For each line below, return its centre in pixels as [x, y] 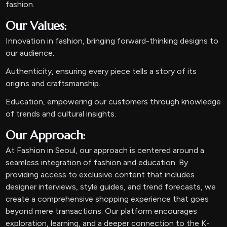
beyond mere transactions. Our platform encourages [102, 211]
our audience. [30, 53]
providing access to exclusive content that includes [100, 175]
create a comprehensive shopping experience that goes [107, 199]
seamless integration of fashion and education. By [97, 162]
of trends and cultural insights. [61, 114]
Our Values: [36, 26]
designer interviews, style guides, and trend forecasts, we [111, 187]
